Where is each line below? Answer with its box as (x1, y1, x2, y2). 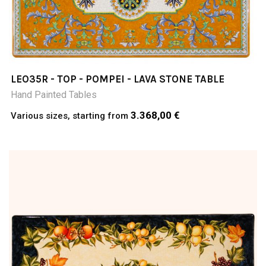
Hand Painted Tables (11, 88, 97, 100)
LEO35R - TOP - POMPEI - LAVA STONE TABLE (11, 72, 224, 85)
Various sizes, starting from (11, 110, 131, 121)
